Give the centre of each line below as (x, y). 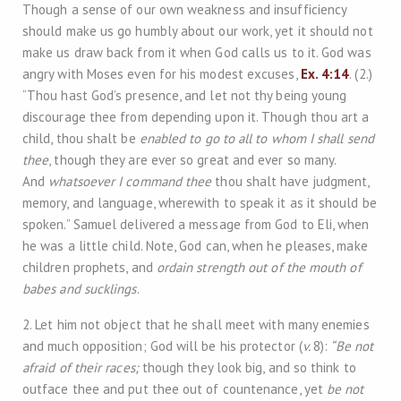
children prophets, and (90, 267)
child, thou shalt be (81, 138)
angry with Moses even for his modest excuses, (162, 74)
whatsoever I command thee (130, 181)
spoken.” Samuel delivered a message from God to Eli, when (196, 224)
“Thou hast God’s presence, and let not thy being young (185, 95)
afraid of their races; (82, 367)
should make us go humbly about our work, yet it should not (198, 31)
